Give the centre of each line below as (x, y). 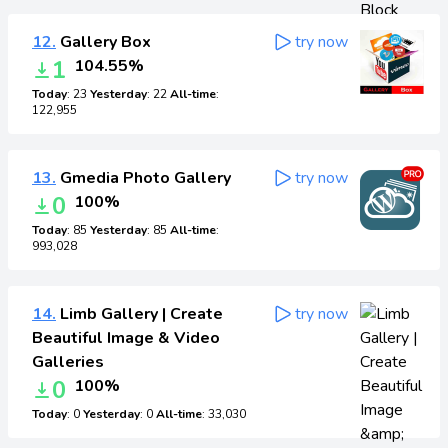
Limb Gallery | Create (139, 314)
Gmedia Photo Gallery (143, 178)
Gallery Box (103, 42)
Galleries (68, 362)
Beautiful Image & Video (126, 338)
